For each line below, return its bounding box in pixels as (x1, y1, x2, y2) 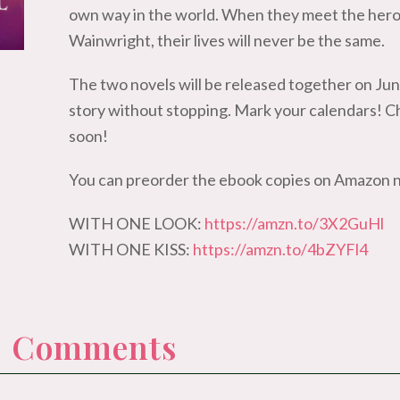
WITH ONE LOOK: (69, 213, 205, 233)
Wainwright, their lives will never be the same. (69, 30, 386, 50)
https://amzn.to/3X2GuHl (204, 213, 385, 233)
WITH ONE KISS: (69, 239, 194, 259)
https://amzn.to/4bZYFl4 (193, 239, 369, 259)
